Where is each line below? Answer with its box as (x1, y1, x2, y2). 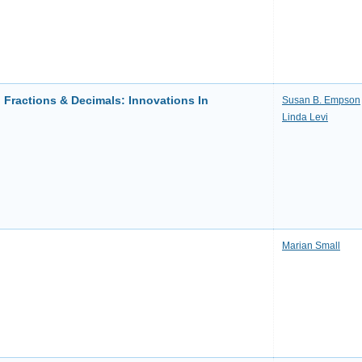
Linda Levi (282, 112, 328, 123)
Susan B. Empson (282, 95, 360, 106)
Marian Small (282, 240, 340, 251)
